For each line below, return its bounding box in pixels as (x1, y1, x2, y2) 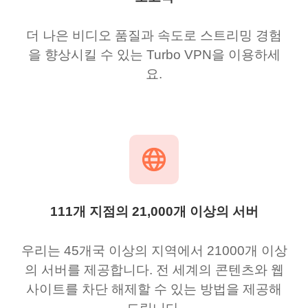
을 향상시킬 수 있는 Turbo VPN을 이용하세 (27, 47, 280, 63)
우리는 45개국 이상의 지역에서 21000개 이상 (21, 243, 287, 258)
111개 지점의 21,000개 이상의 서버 (49, 204, 258, 219)
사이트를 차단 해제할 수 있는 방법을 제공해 (26, 282, 282, 296)
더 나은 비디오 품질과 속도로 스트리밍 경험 (26, 28, 282, 43)
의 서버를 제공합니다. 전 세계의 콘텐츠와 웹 (24, 263, 284, 277)
